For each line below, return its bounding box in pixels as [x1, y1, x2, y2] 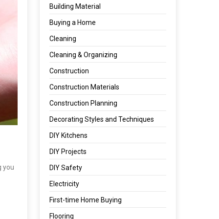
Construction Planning [49, 99, 118, 107]
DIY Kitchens [49, 131, 88, 139]
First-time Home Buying [49, 196, 122, 204]
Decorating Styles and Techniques [49, 115, 154, 123]
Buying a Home [49, 19, 96, 26]
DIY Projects [49, 148, 87, 155]
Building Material [49, 2, 101, 10]
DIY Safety [49, 164, 83, 172]
